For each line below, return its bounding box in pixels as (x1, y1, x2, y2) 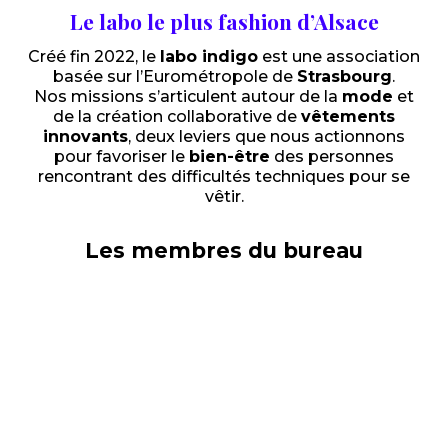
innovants (43, 127, 128, 146)
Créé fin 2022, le (28, 47, 160, 66)
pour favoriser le (54, 147, 189, 166)
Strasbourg (297, 67, 392, 86)
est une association (258, 47, 420, 66)
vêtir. (204, 187, 244, 206)
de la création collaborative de (53, 107, 301, 126)
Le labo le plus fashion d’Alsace (69, 7, 379, 35)
